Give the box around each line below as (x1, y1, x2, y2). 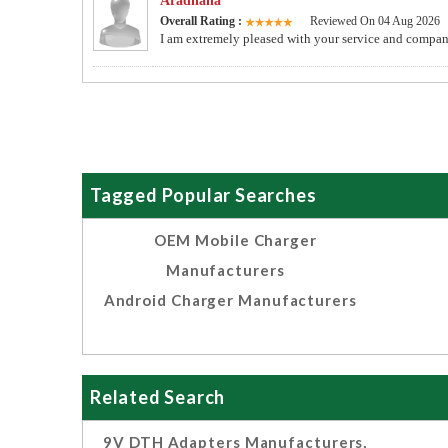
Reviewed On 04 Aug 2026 (310, 14, 440, 29)
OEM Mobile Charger (153, 231, 317, 250)
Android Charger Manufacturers (103, 291, 357, 310)
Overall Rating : (160, 14, 245, 29)
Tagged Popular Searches (90, 184, 317, 207)
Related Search (90, 386, 226, 409)
